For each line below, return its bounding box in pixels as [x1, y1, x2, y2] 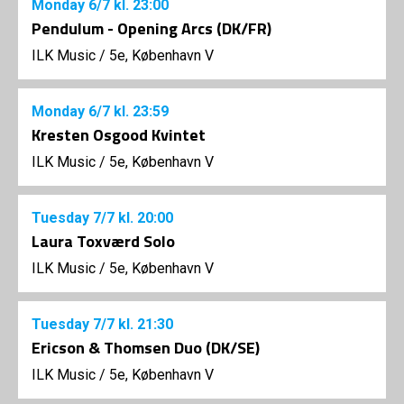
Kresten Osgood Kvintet [32, 123, 206, 148]
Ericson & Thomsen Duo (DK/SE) [32, 335, 260, 361]
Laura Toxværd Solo [32, 229, 175, 254]
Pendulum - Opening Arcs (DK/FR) [32, 16, 271, 41]
